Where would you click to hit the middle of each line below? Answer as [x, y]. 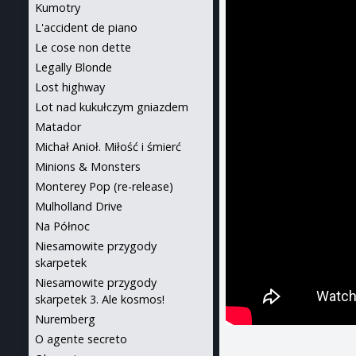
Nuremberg [65, 319]
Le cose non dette [83, 47]
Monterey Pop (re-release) [104, 186]
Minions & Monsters [88, 166]
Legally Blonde [74, 67]
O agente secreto [81, 339]
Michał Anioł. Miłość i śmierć [108, 147]
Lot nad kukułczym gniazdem [112, 107]
